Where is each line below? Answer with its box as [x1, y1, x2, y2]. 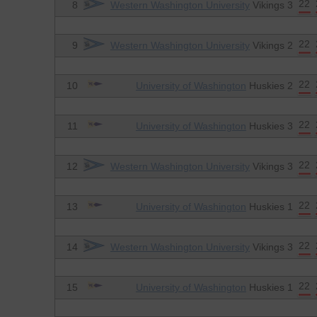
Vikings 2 [249, 40, 293, 52]
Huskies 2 [246, 80, 293, 92]
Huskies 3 [246, 120, 293, 132]
